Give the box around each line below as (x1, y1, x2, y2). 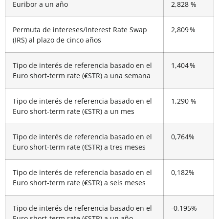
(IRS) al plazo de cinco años (13, 35, 101, 45)
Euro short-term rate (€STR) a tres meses (13, 142, 146, 152)
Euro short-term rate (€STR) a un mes (13, 107, 134, 116)
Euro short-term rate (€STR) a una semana (13, 71, 151, 81)
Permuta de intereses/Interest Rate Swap (13, 25, 147, 35)
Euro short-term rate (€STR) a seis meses (13, 178, 146, 188)
